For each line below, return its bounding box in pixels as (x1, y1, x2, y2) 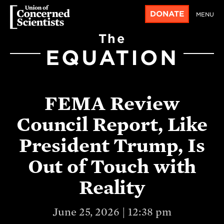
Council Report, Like (16, 113, 208, 135)
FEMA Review (44, 92, 179, 114)
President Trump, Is (19, 134, 205, 156)
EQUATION (45, 45, 178, 70)
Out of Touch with (27, 155, 196, 177)
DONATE (149, 9, 184, 18)
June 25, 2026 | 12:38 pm (52, 205, 171, 218)
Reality (78, 176, 145, 198)
